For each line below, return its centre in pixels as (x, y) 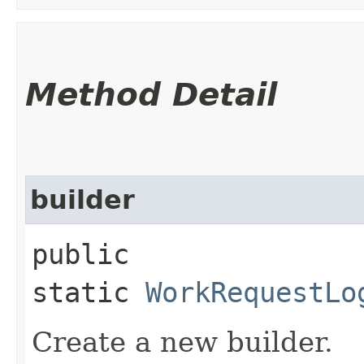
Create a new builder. (182, 342)
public (80, 254)
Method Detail (151, 94)
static (89, 292)
